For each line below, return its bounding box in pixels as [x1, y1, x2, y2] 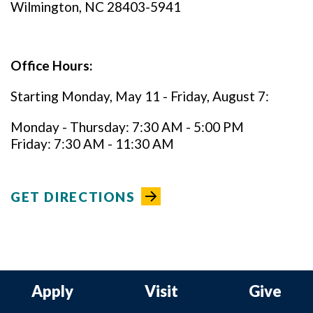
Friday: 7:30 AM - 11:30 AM [10, 136, 174, 152]
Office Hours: [10, 57, 93, 73]
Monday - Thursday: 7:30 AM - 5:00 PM [10, 119, 244, 135]
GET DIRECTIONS [10, 189, 136, 205]
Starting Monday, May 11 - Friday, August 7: [10, 88, 269, 104]
